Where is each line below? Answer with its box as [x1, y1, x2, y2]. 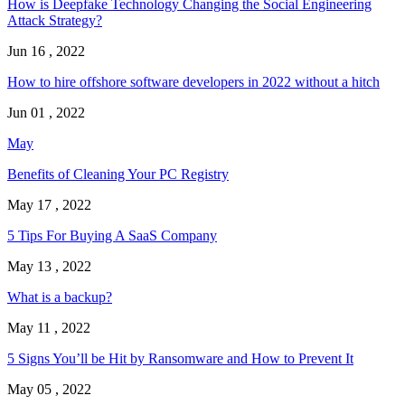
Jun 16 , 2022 [7, 43, 85, 60]
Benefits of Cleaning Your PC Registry [7, 166, 229, 183]
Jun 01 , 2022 [7, 105, 85, 121]
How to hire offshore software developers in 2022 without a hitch [7, 74, 380, 90]
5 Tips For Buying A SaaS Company [7, 228, 217, 244]
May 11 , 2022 [7, 320, 90, 336]
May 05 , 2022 [7, 381, 91, 398]
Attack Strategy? [7, 13, 102, 29]
